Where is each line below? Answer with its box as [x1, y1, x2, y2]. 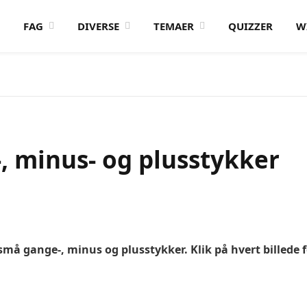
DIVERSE [77, 19, 119, 33]
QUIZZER [228, 19, 273, 33]
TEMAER [153, 19, 194, 33]
